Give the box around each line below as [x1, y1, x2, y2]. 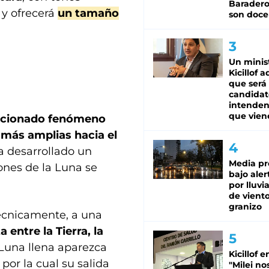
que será [229, 78, 267, 89]
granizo [229, 201, 262, 213]
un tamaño [58, 7, 119, 20]
